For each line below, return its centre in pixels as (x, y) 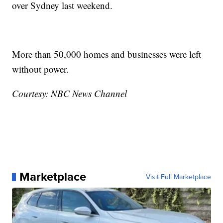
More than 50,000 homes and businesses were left (107, 54)
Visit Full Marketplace (178, 177)
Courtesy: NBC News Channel (70, 94)
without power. (41, 69)
